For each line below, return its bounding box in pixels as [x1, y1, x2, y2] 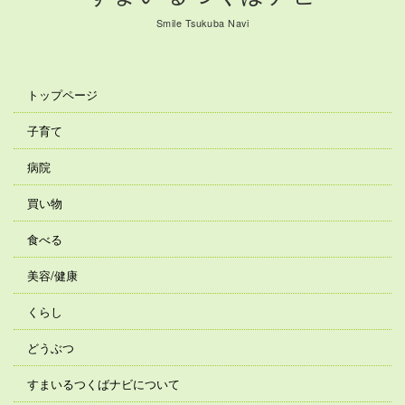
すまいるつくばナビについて [27, 375, 180, 393]
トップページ [27, 86, 98, 104]
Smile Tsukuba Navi [155, 16, 250, 31]
